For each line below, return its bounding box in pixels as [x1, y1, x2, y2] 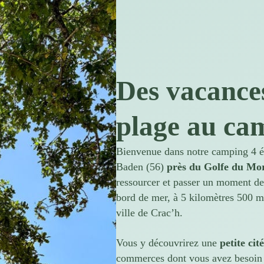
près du [167, 161, 204, 173]
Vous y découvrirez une [116, 236, 220, 249]
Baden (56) [116, 161, 167, 173]
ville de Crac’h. [116, 207, 183, 219]
